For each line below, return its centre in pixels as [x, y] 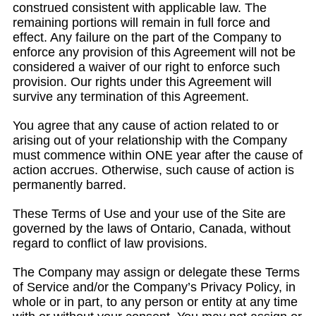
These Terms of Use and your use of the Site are [149, 214]
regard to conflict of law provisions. [110, 243]
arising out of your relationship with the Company [150, 140]
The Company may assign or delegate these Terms [156, 272]
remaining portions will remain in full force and [141, 23]
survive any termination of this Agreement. [131, 97]
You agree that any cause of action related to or [146, 126]
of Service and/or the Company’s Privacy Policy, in [154, 287]
